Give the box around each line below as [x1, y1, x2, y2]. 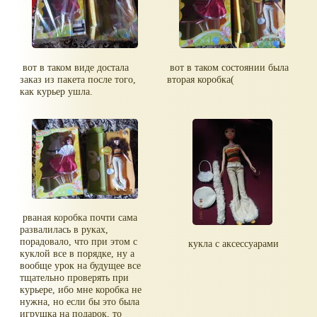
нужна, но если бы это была [20, 296, 140, 308]
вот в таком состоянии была [167, 61, 289, 73]
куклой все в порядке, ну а [20, 248, 135, 260]
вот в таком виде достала [20, 61, 129, 73]
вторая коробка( [167, 73, 235, 85]
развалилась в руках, [20, 224, 109, 236]
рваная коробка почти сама [20, 212, 138, 224]
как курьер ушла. [20, 85, 93, 97]
